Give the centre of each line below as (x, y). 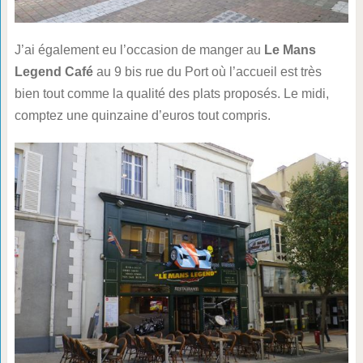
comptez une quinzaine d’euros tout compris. (142, 115)
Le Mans (290, 49)
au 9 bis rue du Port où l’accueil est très (207, 71)
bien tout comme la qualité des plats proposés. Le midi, (171, 93)
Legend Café (53, 71)
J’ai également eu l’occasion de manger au (139, 49)
